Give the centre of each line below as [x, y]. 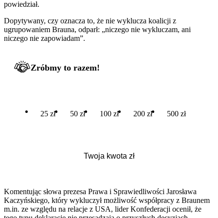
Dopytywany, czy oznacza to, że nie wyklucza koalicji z [90, 20]
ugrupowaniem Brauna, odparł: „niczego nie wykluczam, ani [97, 29]
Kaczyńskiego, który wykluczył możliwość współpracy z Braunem [107, 200]
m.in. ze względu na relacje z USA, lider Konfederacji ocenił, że [103, 209]
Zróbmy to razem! [65, 67]
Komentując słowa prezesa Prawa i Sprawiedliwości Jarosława [100, 191]
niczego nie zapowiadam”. [45, 38]
